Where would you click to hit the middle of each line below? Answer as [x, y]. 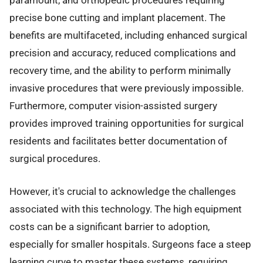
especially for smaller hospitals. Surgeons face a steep [130, 245]
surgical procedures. [55, 158]
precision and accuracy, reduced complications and [123, 53]
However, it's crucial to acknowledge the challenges [123, 192]
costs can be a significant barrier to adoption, [109, 227]
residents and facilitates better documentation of [118, 141]
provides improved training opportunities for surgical [127, 123]
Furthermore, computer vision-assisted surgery [113, 105]
